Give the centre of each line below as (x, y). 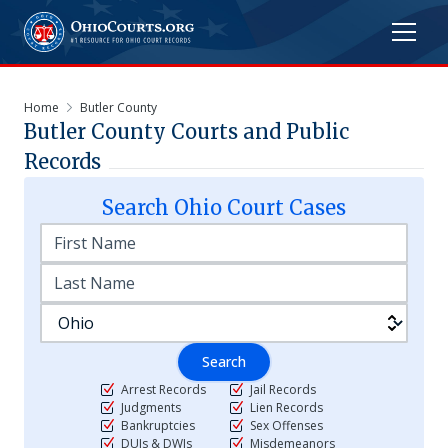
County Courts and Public (217, 131)
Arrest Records (163, 389)
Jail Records (283, 389)
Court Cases (284, 207)
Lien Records (286, 407)
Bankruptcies (158, 425)
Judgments (151, 407)
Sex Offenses (286, 425)
